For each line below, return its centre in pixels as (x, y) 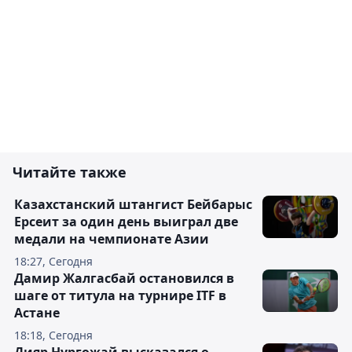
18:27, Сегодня (53, 262)
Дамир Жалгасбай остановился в (124, 279)
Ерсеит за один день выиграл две (126, 222)
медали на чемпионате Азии (112, 239)
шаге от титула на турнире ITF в (120, 296)
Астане (37, 313)
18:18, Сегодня (53, 335)
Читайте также (70, 172)
